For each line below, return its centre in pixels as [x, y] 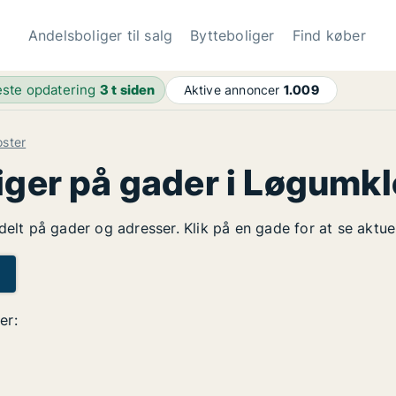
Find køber [329, 35]
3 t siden [127, 90]
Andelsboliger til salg [100, 35]
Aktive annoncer [233, 90]
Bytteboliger [232, 35]
